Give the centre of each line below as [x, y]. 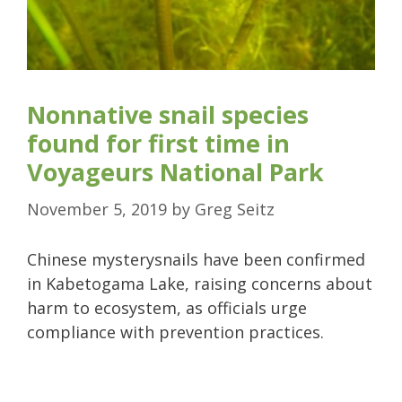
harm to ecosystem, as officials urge [167, 307]
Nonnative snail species [168, 114]
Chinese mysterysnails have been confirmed [196, 259]
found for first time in [158, 143]
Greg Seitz [235, 209]
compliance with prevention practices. [175, 332]
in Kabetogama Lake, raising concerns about [200, 283]
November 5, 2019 [97, 209]
